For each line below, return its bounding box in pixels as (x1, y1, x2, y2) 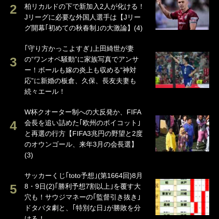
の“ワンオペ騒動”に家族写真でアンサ (24, 55, 139, 64)
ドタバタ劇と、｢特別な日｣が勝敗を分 (24, 204, 141, 212)
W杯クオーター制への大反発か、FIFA (24, 108, 141, 116)
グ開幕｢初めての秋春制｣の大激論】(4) (24, 24, 143, 32)
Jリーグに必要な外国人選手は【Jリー (24, 13, 141, 22)
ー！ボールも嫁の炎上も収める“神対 (24, 66, 136, 74)
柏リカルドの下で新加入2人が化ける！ (24, 2, 145, 11)
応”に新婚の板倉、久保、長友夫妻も (24, 77, 136, 85)
